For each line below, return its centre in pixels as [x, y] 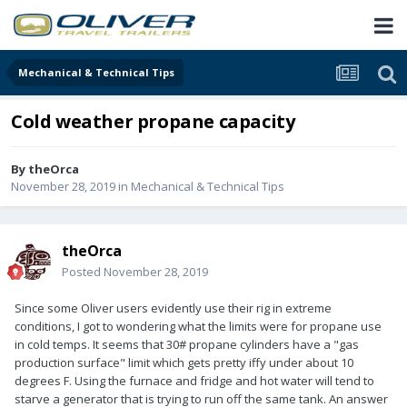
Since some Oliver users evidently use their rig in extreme [173, 308]
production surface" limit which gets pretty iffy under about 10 [184, 363]
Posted [83, 272]
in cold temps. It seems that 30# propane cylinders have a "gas [187, 345]
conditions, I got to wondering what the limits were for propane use [198, 327]
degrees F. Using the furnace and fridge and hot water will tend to [194, 381]
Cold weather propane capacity [153, 122]
